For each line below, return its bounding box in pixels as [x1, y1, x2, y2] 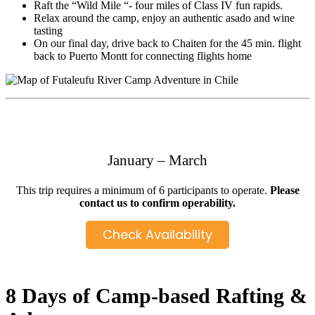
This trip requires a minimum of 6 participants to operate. [15, 184, 270, 197]
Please [269, 184, 300, 197]
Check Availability [103, 226, 212, 244]
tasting [34, 25, 63, 37]
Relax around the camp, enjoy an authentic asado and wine [34, 12, 295, 25]
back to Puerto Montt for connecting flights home [34, 50, 252, 63]
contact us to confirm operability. [79, 197, 236, 210]
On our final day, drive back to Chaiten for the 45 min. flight [34, 37, 301, 50]
